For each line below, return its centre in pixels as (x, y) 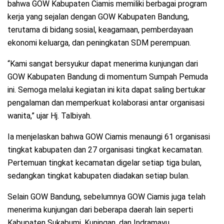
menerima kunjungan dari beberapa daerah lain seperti (100, 209)
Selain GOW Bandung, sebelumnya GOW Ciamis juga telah (106, 196)
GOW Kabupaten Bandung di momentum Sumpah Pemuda (108, 76)
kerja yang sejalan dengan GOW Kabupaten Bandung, (98, 16)
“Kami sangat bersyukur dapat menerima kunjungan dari (103, 63)
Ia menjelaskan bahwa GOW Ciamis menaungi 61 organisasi (109, 136)
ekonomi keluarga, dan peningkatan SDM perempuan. (99, 42)
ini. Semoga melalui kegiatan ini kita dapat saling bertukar (106, 89)
